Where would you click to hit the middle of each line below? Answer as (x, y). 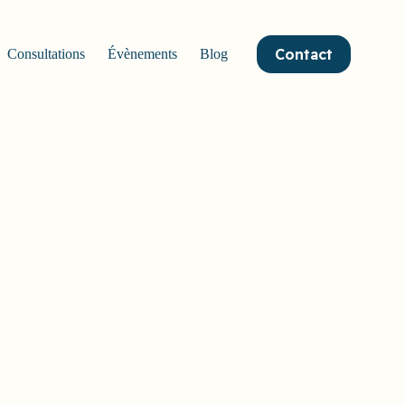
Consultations (46, 54)
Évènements (142, 54)
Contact (304, 54)
